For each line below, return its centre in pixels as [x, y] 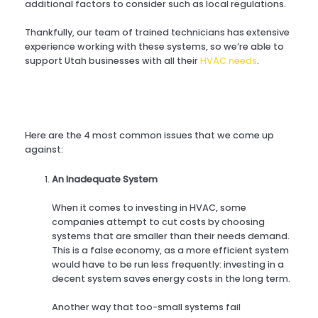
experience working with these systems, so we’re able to [154, 46]
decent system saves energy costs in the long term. [171, 278]
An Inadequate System [105, 179]
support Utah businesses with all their [113, 60]
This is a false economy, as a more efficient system [171, 250]
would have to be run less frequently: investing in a [168, 264]
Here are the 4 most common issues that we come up [149, 135]
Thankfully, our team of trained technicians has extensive [157, 32]
